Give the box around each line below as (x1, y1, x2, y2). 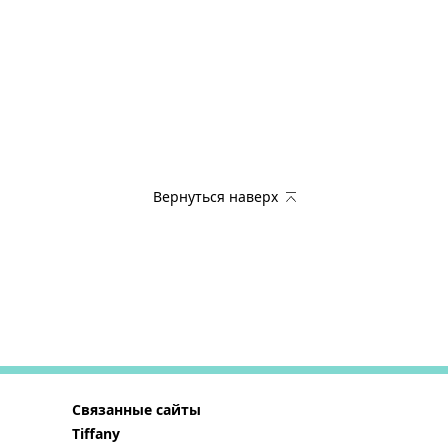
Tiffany (72, 423, 120, 443)
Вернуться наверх (152, 187, 278, 206)
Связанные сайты (72, 399, 201, 419)
